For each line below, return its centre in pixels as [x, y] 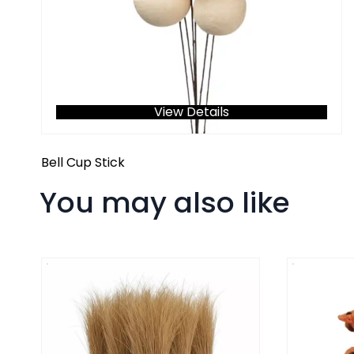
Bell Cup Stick [83, 163]
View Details [191, 111]
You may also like [165, 203]
